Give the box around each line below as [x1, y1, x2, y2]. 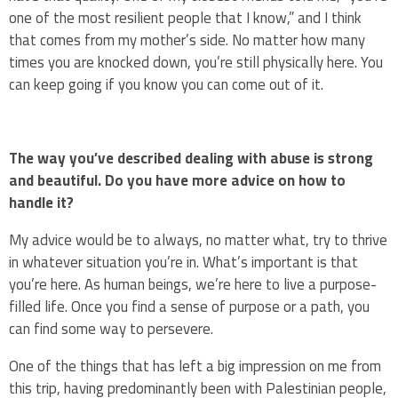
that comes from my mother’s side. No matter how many [9, 25, 365, 54]
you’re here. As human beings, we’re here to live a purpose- [9, 269, 377, 298]
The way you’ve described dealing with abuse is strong [9, 144, 373, 173]
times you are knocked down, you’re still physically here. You [9, 47, 383, 76]
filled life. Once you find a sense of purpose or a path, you [9, 291, 370, 321]
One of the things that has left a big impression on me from [9, 351, 381, 380]
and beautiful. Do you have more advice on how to [9, 166, 346, 195]
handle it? [9, 188, 77, 218]
